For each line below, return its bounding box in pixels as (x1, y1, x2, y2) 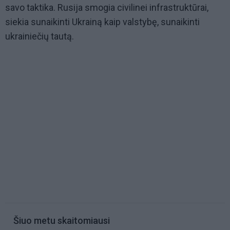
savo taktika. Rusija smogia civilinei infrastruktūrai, (5, 2, 208, 13)
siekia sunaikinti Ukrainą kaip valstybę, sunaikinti (5, 16, 200, 28)
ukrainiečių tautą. (5, 31, 76, 42)
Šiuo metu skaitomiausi (13, 215, 110, 226)
